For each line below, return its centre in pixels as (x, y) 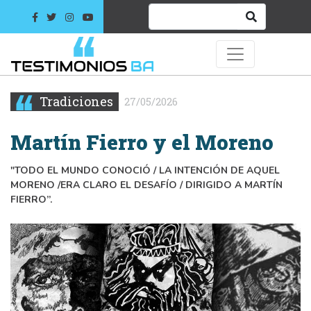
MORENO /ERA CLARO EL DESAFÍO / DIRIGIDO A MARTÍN (146, 185)
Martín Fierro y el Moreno (142, 142)
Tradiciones (75, 101)
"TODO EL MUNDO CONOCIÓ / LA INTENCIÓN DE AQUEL (145, 170)
